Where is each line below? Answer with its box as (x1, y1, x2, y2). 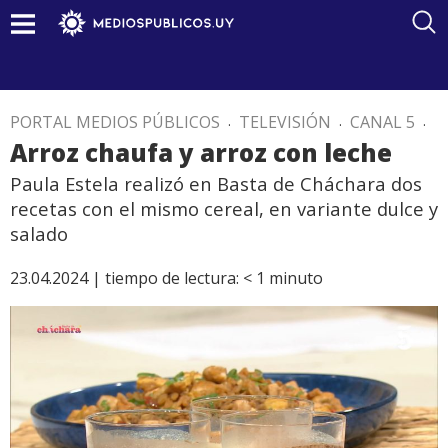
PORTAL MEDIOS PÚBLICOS (10, 111, 220, 133)
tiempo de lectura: (105, 267, 239, 289)
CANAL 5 (350, 111, 415, 133)
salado (10, 221, 68, 246)
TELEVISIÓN (239, 111, 331, 133)
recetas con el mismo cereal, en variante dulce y (10, 196, 438, 221)
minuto (269, 267, 323, 289)
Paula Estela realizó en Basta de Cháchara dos (10, 171, 422, 196)
